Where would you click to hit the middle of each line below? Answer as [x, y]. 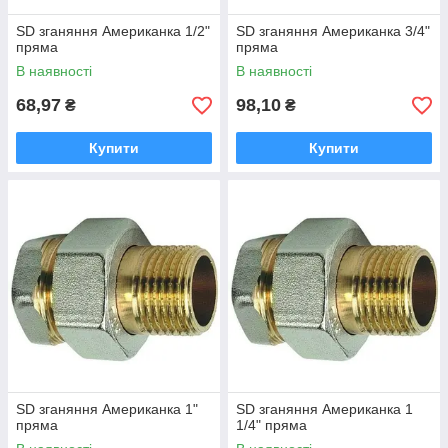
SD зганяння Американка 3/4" [333, 31]
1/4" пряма [271, 425]
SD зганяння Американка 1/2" [113, 31]
